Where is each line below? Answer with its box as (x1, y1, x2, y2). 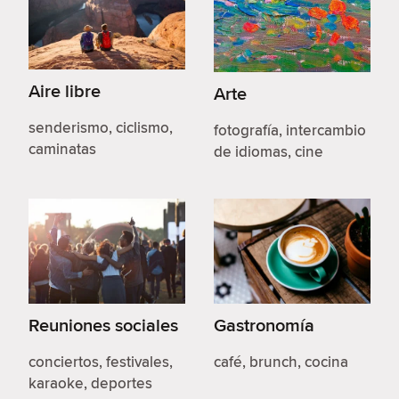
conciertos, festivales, (28, 350, 173, 372)
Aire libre (28, 77, 101, 104)
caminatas (28, 138, 96, 160)
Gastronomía (214, 311, 314, 338)
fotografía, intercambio (214, 119, 366, 142)
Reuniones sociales (28, 311, 178, 338)
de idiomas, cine (214, 141, 323, 163)
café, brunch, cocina (214, 350, 348, 372)
